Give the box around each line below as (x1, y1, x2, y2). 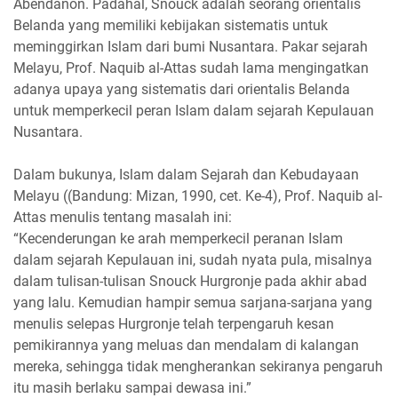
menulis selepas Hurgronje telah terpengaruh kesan (13, 314, 334, 332)
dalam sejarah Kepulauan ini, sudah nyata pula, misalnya (13, 251, 372, 268)
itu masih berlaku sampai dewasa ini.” (13, 378, 251, 396)
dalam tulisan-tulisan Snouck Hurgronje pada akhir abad (13, 272, 367, 290)
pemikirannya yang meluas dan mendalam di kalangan (13, 336, 359, 354)
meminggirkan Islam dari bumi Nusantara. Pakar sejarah (13, 37, 368, 55)
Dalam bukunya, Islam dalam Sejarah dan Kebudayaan (13, 165, 359, 183)
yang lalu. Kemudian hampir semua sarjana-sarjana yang (13, 293, 372, 311)
